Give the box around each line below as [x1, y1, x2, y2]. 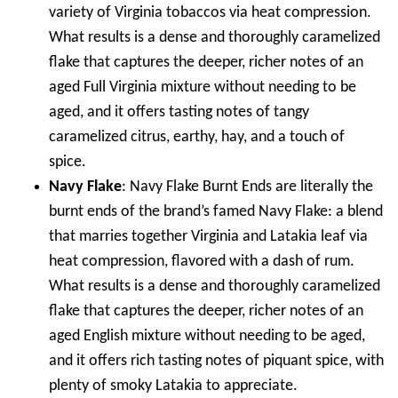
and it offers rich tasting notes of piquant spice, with [49, 352, 384, 370]
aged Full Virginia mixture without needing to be [49, 78, 356, 96]
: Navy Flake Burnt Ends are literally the [122, 178, 373, 195]
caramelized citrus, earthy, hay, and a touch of [49, 128, 345, 146]
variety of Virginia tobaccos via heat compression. [49, 4, 371, 21]
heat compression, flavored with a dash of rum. [49, 252, 354, 270]
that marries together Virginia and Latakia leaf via [49, 227, 368, 245]
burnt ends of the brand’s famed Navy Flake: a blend [49, 203, 383, 220]
